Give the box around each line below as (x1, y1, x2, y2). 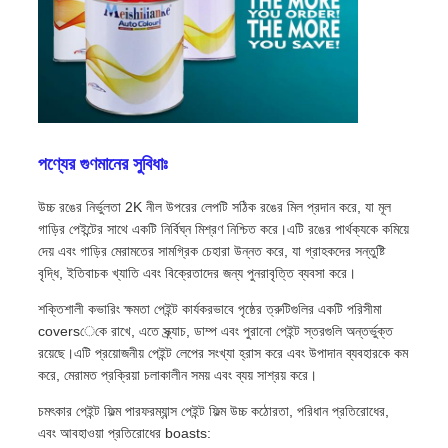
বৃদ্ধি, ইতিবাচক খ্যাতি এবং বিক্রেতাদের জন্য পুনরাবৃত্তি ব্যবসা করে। (37, 265, 356, 282)
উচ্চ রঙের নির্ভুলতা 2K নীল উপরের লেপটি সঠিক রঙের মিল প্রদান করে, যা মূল (37, 199, 391, 216)
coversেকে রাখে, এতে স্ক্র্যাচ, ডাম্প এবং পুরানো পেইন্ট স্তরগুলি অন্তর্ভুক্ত (37, 323, 393, 340)
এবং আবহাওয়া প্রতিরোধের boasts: (37, 425, 211, 442)
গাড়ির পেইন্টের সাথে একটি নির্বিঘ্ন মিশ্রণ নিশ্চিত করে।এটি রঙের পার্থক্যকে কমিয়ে (37, 221, 409, 238)
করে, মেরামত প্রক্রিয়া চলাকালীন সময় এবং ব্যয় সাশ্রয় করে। (37, 367, 317, 384)
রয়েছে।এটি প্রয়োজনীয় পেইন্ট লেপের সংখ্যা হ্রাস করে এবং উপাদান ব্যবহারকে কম (37, 345, 408, 362)
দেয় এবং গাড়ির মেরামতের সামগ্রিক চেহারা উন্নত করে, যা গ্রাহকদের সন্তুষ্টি (37, 243, 385, 260)
